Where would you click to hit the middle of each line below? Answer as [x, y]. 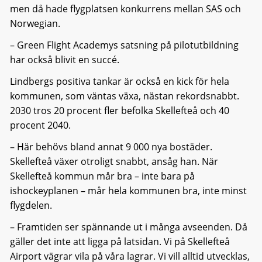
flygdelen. [31, 205]
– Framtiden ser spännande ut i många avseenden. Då [128, 227]
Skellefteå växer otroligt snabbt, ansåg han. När [114, 161]
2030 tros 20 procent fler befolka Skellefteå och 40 [119, 110]
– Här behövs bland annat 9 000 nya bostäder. [111, 146]
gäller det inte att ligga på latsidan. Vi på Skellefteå [120, 241]
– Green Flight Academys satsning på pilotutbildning [124, 45]
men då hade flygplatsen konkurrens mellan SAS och [125, 8]
